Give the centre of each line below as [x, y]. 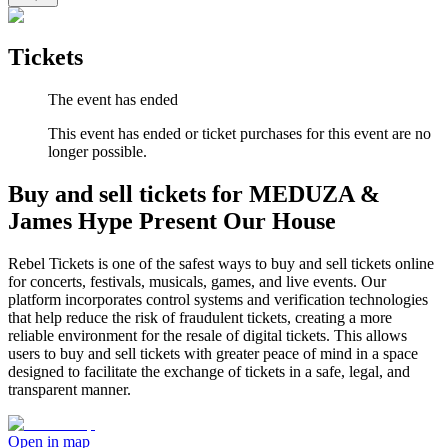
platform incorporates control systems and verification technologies [218, 300]
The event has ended [113, 100]
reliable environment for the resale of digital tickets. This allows [207, 336]
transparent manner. [69, 390]
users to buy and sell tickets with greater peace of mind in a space [213, 354]
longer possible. [97, 152]
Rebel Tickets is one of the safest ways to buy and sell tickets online [221, 264]
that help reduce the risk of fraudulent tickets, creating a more [200, 318]
